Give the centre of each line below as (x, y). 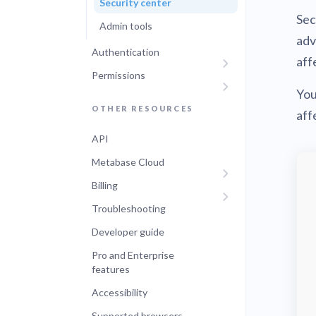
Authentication (126, 52)
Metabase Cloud (128, 162)
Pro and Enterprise (133, 255)
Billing (105, 185)
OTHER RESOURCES (142, 108)
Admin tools (126, 26)
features (111, 269)
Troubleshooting (129, 208)
